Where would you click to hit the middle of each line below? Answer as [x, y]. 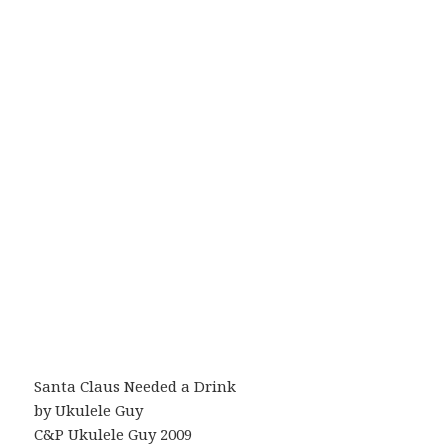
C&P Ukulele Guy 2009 [113, 434]
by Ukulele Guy [89, 410]
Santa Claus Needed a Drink [135, 386]
